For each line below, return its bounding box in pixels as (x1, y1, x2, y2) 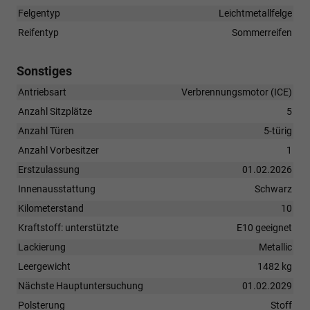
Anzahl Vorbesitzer (18, 144, 99, 156)
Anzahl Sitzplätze (18, 105, 92, 117)
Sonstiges (17, 63, 72, 78)
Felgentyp (18, 7, 60, 19)
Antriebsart (18, 86, 66, 98)
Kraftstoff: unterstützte (18, 221, 118, 233)
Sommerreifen (232, 26, 292, 38)
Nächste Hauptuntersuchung (18, 280, 143, 291)
